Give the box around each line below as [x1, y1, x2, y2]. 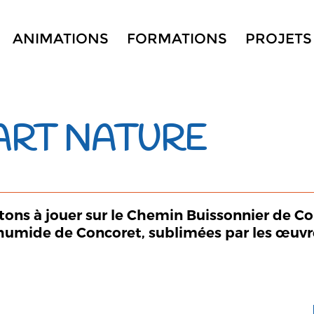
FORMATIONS [126, 30, 227, 47]
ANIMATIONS [12, 30, 109, 47]
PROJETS [245, 30, 312, 47]
